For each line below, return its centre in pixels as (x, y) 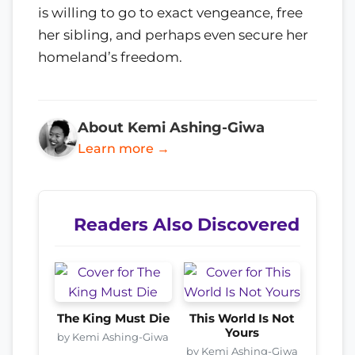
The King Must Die (113, 319)
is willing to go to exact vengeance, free (170, 13)
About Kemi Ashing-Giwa (171, 128)
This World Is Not (242, 319)
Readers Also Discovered (187, 225)
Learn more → (124, 149)
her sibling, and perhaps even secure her (173, 35)
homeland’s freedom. (110, 57)
